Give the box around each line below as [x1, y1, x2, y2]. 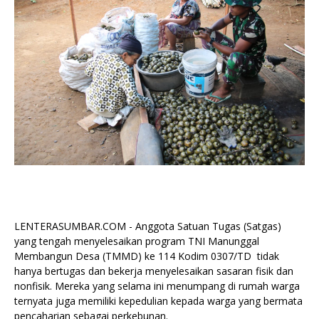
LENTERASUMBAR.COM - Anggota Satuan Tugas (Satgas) [14, 219, 281, 233]
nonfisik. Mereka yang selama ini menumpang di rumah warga [14, 278, 300, 293]
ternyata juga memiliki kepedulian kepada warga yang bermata [14, 293, 303, 308]
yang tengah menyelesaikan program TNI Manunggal [14, 234, 259, 248]
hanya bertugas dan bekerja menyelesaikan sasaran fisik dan [14, 263, 293, 278]
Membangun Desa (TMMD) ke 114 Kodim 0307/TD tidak [14, 249, 279, 263]
